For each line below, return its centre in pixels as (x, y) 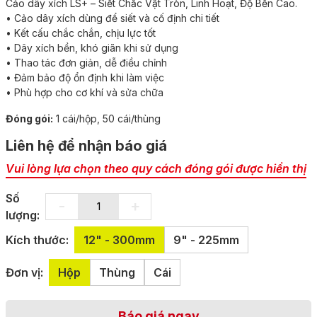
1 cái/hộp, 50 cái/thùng (108, 118)
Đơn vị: (24, 272)
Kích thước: (37, 240)
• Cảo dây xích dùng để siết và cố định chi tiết (113, 18)
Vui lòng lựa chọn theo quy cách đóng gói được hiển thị (156, 168)
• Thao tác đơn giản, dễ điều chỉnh (86, 62)
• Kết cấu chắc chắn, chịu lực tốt (81, 33)
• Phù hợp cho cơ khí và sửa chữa (85, 92)
